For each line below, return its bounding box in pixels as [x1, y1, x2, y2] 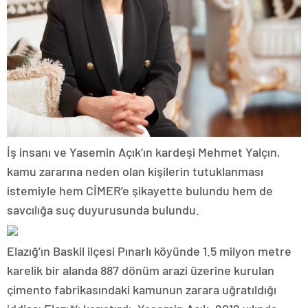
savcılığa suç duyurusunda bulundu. [7, 201, 199, 217]
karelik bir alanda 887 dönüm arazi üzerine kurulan [7, 262, 274, 278]
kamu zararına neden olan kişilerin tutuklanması [7, 163, 263, 179]
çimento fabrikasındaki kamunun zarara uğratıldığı [7, 281, 276, 297]
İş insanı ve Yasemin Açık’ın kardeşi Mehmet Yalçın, [7, 144, 280, 159]
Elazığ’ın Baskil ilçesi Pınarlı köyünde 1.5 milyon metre [7, 243, 291, 258]
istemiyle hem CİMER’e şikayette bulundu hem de [7, 182, 273, 198]
